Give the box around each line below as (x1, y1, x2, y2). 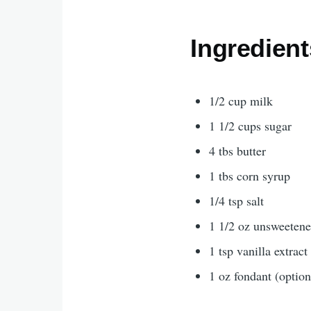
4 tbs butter (209, 142, 267, 159)
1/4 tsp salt (209, 192, 264, 209)
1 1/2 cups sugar (209, 117, 292, 134)
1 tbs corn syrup (209, 167, 291, 184)
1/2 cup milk (209, 92, 274, 109)
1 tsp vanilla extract (209, 242, 308, 259)
